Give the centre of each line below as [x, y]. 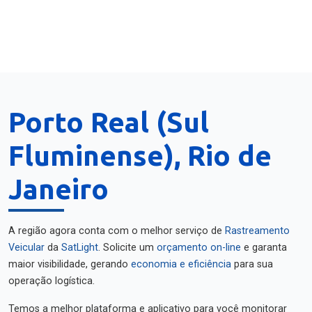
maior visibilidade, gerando [70, 264]
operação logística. [52, 281]
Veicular [26, 248]
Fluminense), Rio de [140, 156]
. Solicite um [127, 248]
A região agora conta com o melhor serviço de [117, 231]
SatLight [80, 248]
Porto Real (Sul [109, 122]
